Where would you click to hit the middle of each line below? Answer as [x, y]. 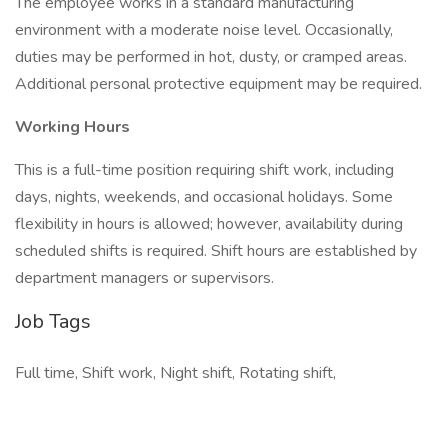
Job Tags [53, 321]
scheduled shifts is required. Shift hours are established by [216, 251]
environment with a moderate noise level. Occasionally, [204, 30]
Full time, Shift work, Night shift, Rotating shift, [175, 373]
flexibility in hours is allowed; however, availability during [209, 224]
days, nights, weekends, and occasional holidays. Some [204, 197]
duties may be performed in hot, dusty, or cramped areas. [211, 57]
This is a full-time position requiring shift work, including [204, 170]
